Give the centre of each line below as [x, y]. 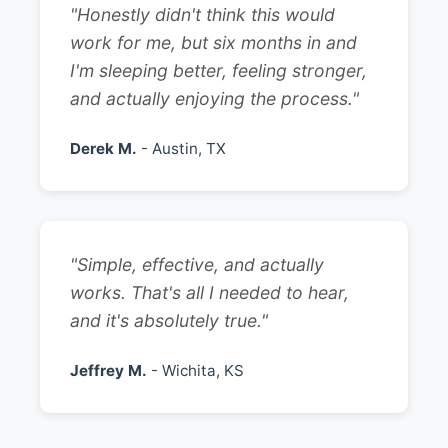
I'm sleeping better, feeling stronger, [218, 70]
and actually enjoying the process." [214, 98]
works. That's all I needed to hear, [209, 292]
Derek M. [103, 148]
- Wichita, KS [195, 370]
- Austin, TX [181, 148]
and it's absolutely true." [169, 320]
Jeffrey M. [108, 370]
